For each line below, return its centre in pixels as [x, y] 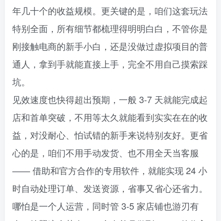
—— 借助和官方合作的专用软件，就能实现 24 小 [110, 170]
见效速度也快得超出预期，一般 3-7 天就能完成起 [110, 99]
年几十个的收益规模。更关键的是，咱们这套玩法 [110, 10]
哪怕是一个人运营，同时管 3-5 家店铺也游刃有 [106, 205]
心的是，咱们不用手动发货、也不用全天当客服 [106, 152]
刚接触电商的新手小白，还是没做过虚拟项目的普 [110, 46]
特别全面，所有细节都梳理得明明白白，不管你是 [110, 28]
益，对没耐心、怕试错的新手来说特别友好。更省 [110, 134]
